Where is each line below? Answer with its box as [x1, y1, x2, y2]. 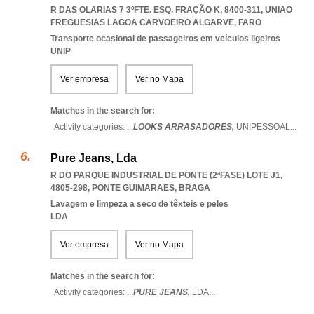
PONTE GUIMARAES [92, 183, 175, 193]
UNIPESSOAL [236, 122, 290, 132]
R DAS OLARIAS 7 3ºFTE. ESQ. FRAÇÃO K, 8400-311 [50, 5, 261, 15]
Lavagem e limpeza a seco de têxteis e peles [50, 199, 228, 209]
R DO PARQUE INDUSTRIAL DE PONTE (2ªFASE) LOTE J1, [50, 170, 282, 180]
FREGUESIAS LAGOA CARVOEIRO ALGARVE [50, 18, 234, 27]
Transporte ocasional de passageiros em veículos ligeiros [50, 34, 280, 43]
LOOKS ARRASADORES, [133, 122, 236, 132]
